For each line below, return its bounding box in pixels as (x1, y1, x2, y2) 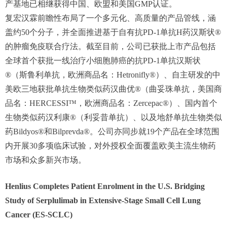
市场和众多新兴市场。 (5, 156, 86, 164)
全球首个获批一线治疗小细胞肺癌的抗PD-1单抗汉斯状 (5, 56, 201, 65)
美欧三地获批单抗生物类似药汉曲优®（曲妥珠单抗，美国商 (5, 85, 222, 93)
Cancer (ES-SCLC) (5, 210, 72, 219)
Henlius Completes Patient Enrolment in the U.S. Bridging (5, 182, 205, 191)
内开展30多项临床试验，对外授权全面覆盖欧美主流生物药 (5, 141, 216, 150)
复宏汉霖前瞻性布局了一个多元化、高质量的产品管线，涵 (5, 14, 216, 22)
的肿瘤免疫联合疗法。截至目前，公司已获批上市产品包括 (5, 42, 216, 51)
